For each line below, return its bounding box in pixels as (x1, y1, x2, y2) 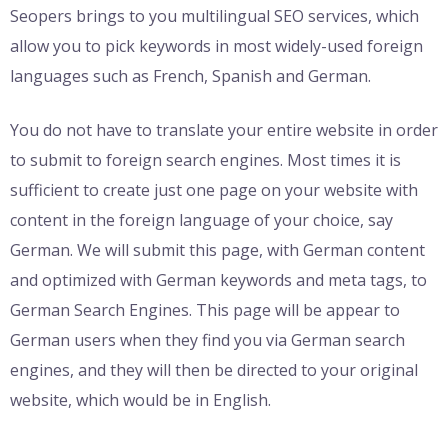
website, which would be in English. (10, 389, 271, 412)
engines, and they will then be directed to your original (10, 359, 418, 382)
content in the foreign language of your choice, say (10, 209, 393, 232)
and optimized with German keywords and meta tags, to (10, 269, 427, 292)
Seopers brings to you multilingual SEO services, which (10, 5, 419, 28)
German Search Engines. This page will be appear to (10, 299, 400, 322)
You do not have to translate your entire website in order (10, 119, 438, 142)
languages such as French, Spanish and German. (10, 65, 371, 88)
